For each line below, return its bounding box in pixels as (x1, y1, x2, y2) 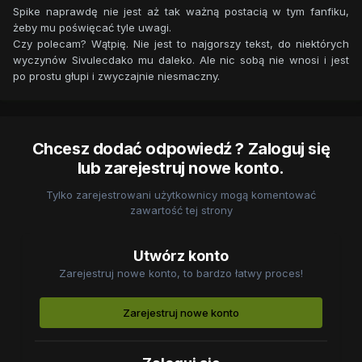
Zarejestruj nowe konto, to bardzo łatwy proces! (59, 267, 303, 280)
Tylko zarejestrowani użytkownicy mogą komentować (46, 188, 316, 202)
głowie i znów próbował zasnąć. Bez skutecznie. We (29, 12, 336, 26)
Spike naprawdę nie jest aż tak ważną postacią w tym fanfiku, (13, 5, 349, 19)
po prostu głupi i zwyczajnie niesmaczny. (13, 69, 223, 83)
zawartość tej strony (129, 204, 233, 217)
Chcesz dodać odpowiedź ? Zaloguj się (32, 139, 330, 159)
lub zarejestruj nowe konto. (77, 158, 285, 179)
